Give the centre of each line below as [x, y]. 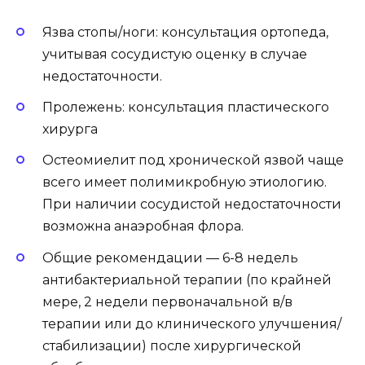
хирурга [70, 130]
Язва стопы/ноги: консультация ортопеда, [185, 32]
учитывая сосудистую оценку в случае [175, 54]
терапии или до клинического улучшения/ [192, 323]
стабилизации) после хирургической [172, 345]
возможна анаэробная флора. [143, 226]
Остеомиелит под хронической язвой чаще [193, 161]
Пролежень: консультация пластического [186, 108]
